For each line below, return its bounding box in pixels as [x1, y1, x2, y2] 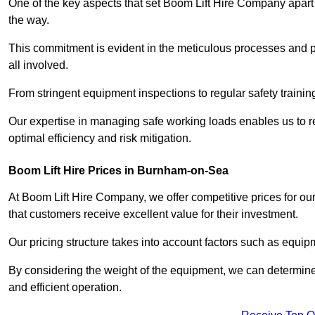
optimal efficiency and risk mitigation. [8, 132, 191, 145]
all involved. [8, 59, 68, 72]
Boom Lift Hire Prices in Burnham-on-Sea [8, 165, 229, 177]
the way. [8, 14, 49, 27]
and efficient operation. [8, 281, 122, 294]
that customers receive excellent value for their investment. [8, 208, 298, 221]
